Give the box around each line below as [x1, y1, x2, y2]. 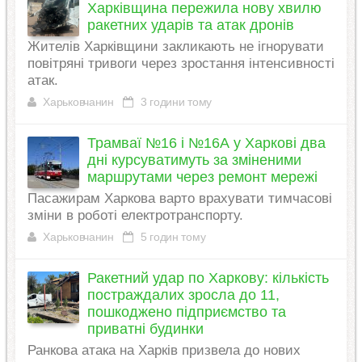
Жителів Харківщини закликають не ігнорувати [27, 39, 324, 55]
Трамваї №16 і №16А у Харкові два [86, 135, 326, 152]
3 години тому [137, 95, 212, 109]
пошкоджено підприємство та [86, 304, 286, 321]
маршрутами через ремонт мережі [86, 169, 318, 186]
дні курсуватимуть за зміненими [86, 152, 301, 169]
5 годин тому [137, 230, 206, 244]
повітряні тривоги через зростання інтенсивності [27, 56, 335, 72]
